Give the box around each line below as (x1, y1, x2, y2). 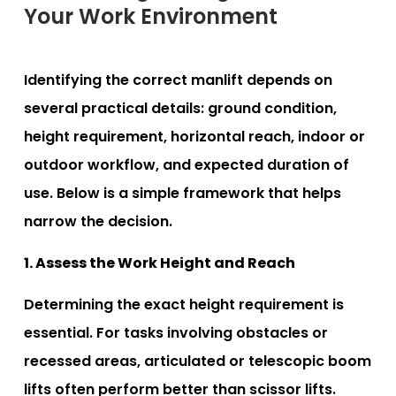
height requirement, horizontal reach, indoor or (24, 126, 365, 147)
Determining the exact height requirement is (24, 293, 344, 315)
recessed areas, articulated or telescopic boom (24, 350, 371, 371)
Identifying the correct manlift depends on (24, 69, 332, 90)
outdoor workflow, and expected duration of (24, 154, 349, 175)
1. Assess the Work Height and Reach (24, 252, 295, 273)
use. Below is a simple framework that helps (24, 182, 341, 203)
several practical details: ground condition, (24, 97, 337, 118)
